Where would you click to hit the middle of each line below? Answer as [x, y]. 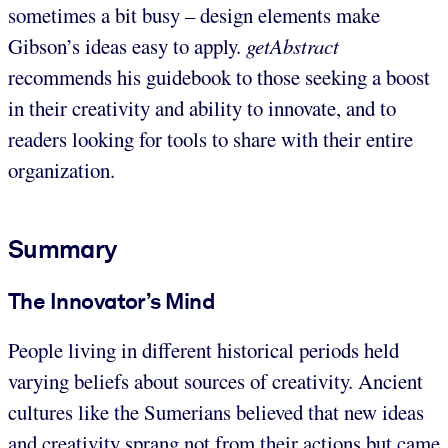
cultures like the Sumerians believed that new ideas [216, 412]
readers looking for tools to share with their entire [210, 138]
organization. [61, 169]
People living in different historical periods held [203, 350]
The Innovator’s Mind [111, 300]
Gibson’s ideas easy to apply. [127, 45]
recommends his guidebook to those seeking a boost [219, 76]
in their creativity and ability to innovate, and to [202, 107]
